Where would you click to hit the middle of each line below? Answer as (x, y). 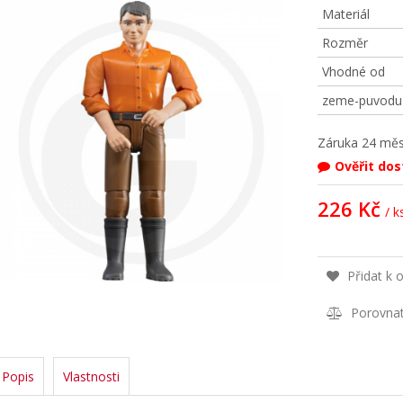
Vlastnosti (91, 376)
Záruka (339, 143)
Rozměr (345, 43)
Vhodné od (353, 72)
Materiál (345, 14)
